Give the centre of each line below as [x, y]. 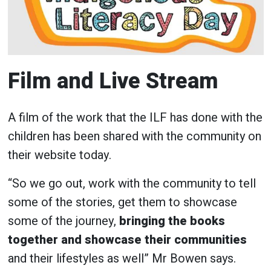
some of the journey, [63, 221]
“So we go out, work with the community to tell [132, 183]
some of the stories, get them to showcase [122, 202]
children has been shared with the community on [134, 136]
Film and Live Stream [113, 81]
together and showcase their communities [127, 240]
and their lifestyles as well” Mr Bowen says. [122, 258]
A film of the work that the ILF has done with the [135, 117]
